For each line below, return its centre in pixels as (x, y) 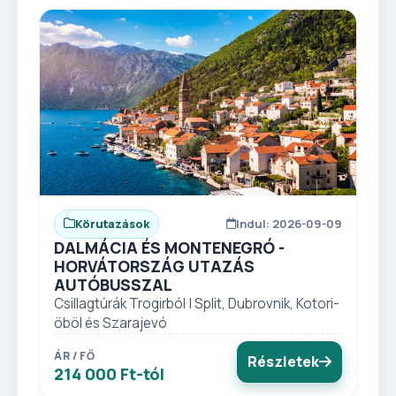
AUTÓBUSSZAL (113, 284)
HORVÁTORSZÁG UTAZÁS (154, 266)
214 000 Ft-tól (109, 373)
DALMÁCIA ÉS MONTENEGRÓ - (169, 247)
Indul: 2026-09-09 (289, 223)
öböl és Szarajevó (110, 323)
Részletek (283, 361)
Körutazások (112, 223)
